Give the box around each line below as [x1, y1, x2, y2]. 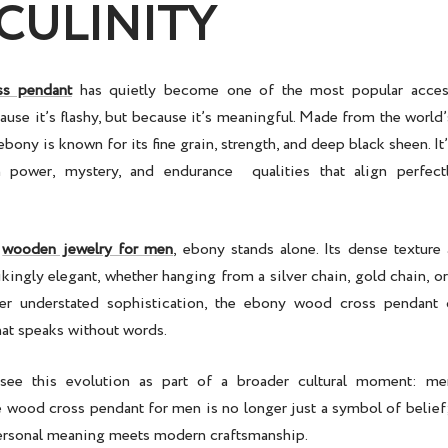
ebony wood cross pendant [244, 292, 438, 316]
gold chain [354, 265, 426, 289]
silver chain [269, 265, 347, 289]
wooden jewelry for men [2, 238, 174, 262]
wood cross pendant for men [6, 397, 202, 421]
